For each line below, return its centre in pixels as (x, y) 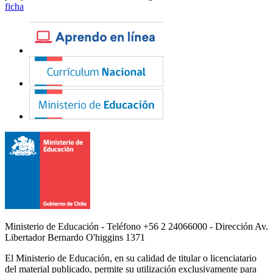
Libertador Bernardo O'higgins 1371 (75, 238)
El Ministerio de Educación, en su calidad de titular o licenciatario (131, 258)
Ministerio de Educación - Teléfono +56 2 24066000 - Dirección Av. (136, 227)
